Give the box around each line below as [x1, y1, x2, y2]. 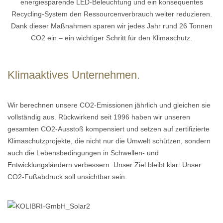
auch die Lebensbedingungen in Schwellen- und [7, 149, 159, 157]
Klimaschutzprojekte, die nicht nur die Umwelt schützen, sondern [7, 137, 211, 145]
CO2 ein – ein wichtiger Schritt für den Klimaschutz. [31, 34, 192, 42]
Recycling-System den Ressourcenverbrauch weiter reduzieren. [11, 10, 212, 18]
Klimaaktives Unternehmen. [7, 69, 140, 82]
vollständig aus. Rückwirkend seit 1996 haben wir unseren [7, 113, 190, 121]
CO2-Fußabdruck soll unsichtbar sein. [7, 173, 127, 181]
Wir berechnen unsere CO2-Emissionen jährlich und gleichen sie [7, 101, 211, 110]
